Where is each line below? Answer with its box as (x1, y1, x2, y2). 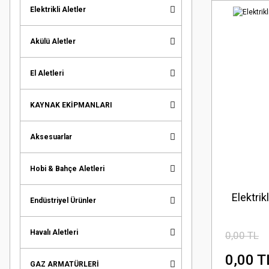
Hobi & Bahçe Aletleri (30, 164, 104, 173)
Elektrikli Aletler (30, 5, 86, 14)
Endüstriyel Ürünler (30, 196, 96, 205)
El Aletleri (30, 68, 64, 77)
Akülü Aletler (30, 37, 76, 46)
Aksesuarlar (30, 132, 72, 141)
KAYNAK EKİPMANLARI (30, 100, 112, 109)
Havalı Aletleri (30, 228, 78, 237)
